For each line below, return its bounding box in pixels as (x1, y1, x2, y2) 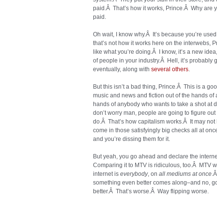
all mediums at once (159, 170, 212, 177)
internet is (93, 170, 120, 177)
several (151, 66, 170, 73)
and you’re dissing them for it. (93, 136, 170, 142)
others (172, 66, 188, 73)
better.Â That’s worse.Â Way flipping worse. (93, 188, 209, 195)
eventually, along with (93, 66, 151, 73)
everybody (120, 170, 148, 177)
